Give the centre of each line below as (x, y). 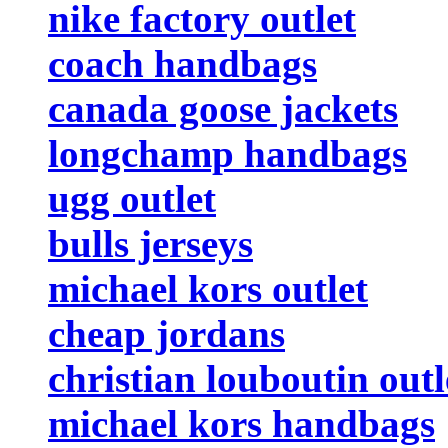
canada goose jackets (223, 108)
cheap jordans (166, 333)
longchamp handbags (227, 153)
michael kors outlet (208, 288)
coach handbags (182, 63)
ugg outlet (132, 198)
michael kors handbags (241, 423)
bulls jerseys (150, 243)
